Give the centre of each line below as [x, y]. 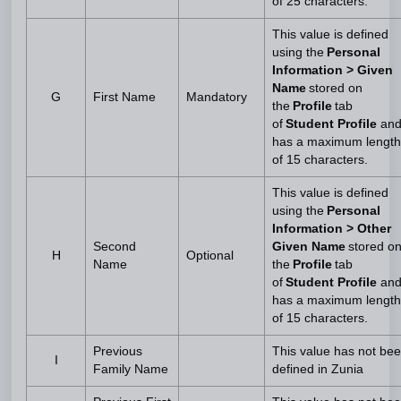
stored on [336, 88]
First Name [124, 97]
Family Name [131, 369]
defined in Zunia [318, 369]
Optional [210, 256]
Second [115, 247]
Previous [118, 351]
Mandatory [217, 97]
